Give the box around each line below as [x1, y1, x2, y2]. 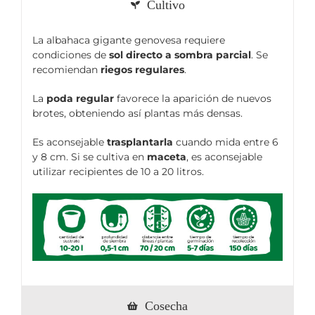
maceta [147, 150, 186, 163]
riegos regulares [101, 63, 184, 76]
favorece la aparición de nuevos [114, 92, 271, 105]
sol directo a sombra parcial [109, 49, 251, 61]
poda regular [46, 92, 114, 105]
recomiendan [32, 63, 101, 76]
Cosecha [145, 299, 188, 314]
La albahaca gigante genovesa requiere [32, 34, 225, 46]
